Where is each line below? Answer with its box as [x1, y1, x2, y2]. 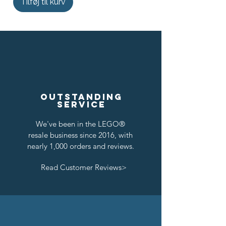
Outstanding [40, 91, 123, 102]
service [56, 98, 106, 110]
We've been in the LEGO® [36, 119, 125, 129]
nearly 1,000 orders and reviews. [27, 141, 134, 151]
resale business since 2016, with [28, 130, 133, 140]
